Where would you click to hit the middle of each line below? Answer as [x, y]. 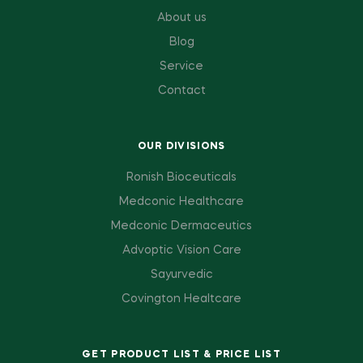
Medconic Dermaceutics [181, 226]
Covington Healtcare [181, 299]
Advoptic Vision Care [181, 250]
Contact [181, 91]
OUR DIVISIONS [181, 147]
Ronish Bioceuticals [181, 177]
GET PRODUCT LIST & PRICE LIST [181, 355]
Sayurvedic [181, 275]
